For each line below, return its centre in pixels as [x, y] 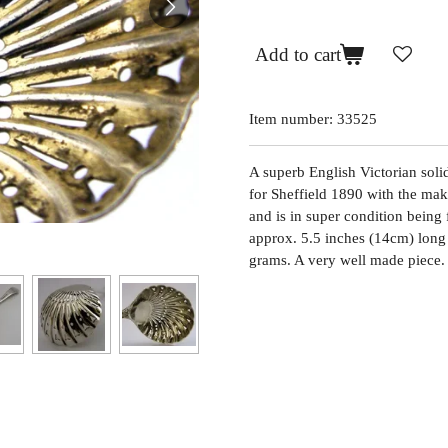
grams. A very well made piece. [347, 260]
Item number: [291, 119]
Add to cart [298, 55]
